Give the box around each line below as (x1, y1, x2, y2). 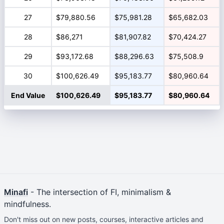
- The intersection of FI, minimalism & (28, 187, 171, 197)
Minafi (4, 187, 28, 197)
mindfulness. (4, 199, 51, 209)
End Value (11, 91, 45, 99)
